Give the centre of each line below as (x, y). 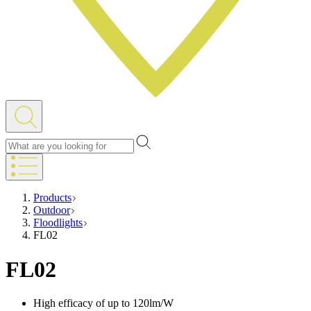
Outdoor (52, 210)
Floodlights (58, 223)
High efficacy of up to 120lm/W (103, 303)
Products (52, 198)
